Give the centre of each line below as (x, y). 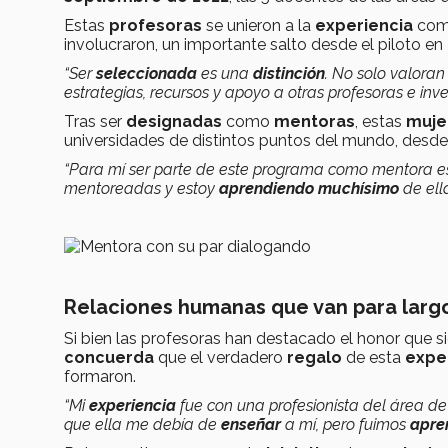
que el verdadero (222, 357)
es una (227, 73)
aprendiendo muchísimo (311, 188)
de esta (375, 357)
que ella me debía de (142, 424)
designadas (176, 121)
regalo (316, 357)
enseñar (253, 424)
